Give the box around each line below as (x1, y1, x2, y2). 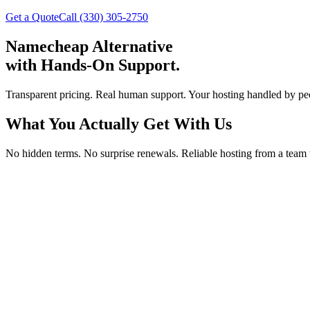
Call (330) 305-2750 (59, 11, 148, 23)
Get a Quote (6, 11, 59, 23)
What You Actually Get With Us (6, 114, 232, 133)
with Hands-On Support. (6, 55, 180, 74)
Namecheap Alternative (6, 37, 173, 55)
